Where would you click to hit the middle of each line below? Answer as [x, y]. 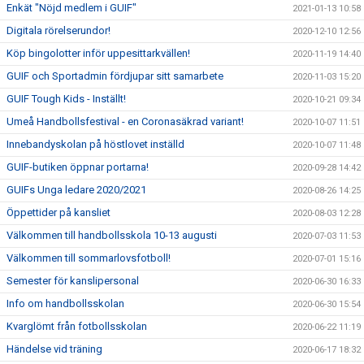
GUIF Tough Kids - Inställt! [66, 98]
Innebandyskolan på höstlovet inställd [95, 144]
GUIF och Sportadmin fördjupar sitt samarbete [115, 76]
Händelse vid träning [54, 349]
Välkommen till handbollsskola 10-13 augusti [112, 235]
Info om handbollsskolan [65, 303]
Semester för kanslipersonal [73, 280]
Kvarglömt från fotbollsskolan [77, 326]
